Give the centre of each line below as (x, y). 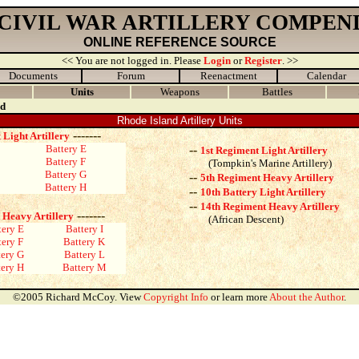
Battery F (66, 161)
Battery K (84, 242)
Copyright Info (176, 297)
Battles (277, 92)
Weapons (179, 92)
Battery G (66, 174)
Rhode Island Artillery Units (179, 121)
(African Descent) (232, 219)
